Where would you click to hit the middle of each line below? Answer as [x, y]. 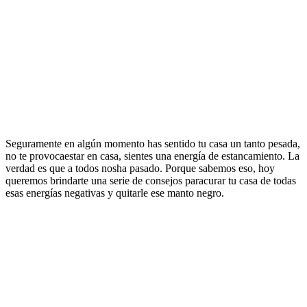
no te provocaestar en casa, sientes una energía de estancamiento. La [152, 156]
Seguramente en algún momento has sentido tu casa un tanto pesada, [153, 143]
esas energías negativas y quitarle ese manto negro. [115, 193]
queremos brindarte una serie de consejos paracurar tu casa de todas [151, 180]
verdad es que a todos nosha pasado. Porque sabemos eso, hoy [140, 168]
